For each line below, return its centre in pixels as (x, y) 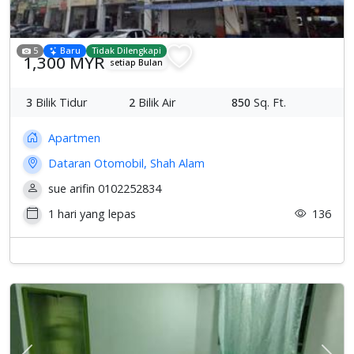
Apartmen (73, 137)
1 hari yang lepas (90, 213)
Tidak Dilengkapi (127, 51)
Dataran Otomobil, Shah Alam (125, 163)
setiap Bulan (137, 62)
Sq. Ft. (268, 102)
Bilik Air (155, 102)
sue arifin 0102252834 (103, 188)
